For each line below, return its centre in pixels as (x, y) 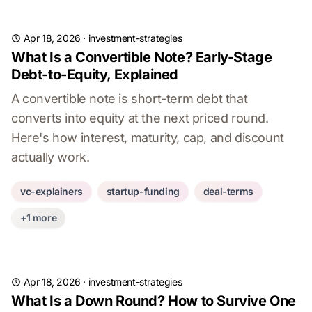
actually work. (50, 157)
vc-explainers (52, 191)
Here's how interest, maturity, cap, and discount (148, 138)
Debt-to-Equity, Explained (95, 75)
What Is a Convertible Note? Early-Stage (142, 57)
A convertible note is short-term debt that (130, 99)
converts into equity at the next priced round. (140, 118)
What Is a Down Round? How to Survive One (154, 301)
